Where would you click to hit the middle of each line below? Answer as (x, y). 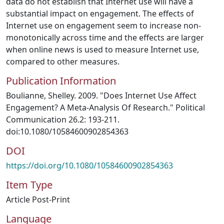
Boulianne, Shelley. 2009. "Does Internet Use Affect (101, 95)
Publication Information (61, 81)
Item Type (29, 185)
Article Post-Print (38, 199)
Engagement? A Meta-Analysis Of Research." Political (105, 107)
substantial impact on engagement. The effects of (100, 13)
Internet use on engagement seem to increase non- (103, 25)
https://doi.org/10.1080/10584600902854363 (89, 165)
